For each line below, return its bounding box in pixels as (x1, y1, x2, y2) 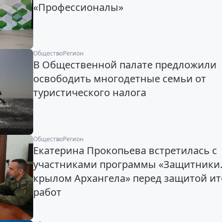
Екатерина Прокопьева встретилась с (33, 143, 217, 157)
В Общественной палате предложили (33, 58, 217, 72)
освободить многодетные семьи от (33, 72, 206, 86)
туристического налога (33, 86, 146, 100)
